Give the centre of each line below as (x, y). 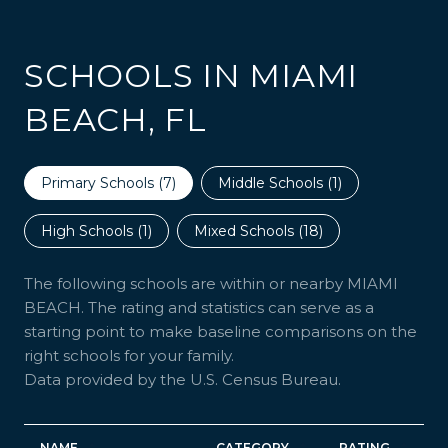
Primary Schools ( (102, 182)
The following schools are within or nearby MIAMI (211, 283)
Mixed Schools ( (248, 230)
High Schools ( (91, 230)
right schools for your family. (129, 355)
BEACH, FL (115, 119)
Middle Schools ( (275, 182)
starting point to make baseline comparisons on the (220, 331)
